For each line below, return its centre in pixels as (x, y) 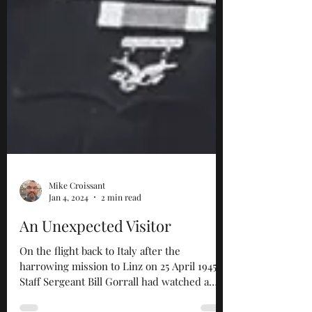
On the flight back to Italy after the (100, 286)
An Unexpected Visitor (95, 260)
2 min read (121, 232)
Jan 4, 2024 (69, 232)
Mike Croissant (77, 220)
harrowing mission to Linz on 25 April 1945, (119, 301)
